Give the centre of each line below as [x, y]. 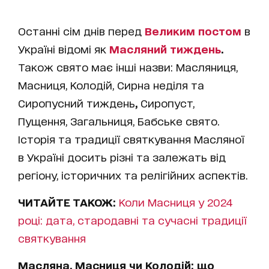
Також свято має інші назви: [95, 67]
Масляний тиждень [165, 49]
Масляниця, [207, 67]
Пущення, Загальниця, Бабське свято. [119, 121]
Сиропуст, [166, 103]
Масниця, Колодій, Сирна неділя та [111, 85]
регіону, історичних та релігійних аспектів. [133, 175]
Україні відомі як [64, 49]
